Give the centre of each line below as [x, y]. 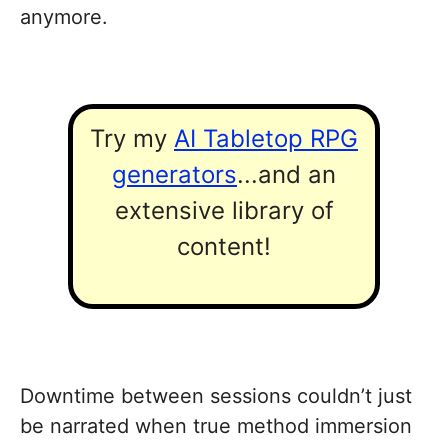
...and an [286, 175]
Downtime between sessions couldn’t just [216, 395]
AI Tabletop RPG [266, 139]
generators [174, 175]
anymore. [64, 17]
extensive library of [224, 211]
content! [224, 247]
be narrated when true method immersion [216, 425]
